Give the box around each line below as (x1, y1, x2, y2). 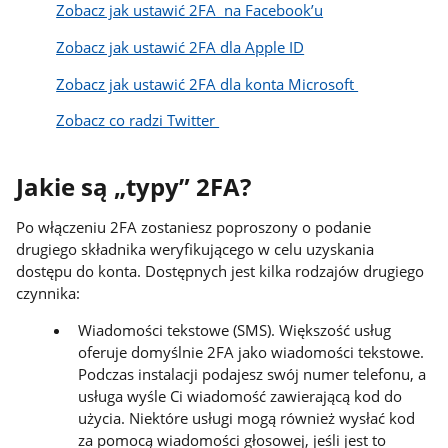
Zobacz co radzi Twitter (56, 110, 220, 131)
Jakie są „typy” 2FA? (16, 170, 252, 203)
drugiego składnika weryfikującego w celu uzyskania (16, 239, 375, 260)
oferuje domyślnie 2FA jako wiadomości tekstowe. (78, 341, 425, 362)
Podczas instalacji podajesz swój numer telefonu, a (78, 363, 427, 384)
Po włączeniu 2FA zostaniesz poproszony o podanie (16, 217, 372, 238)
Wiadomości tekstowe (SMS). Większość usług (78, 319, 392, 340)
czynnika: (16, 283, 85, 304)
